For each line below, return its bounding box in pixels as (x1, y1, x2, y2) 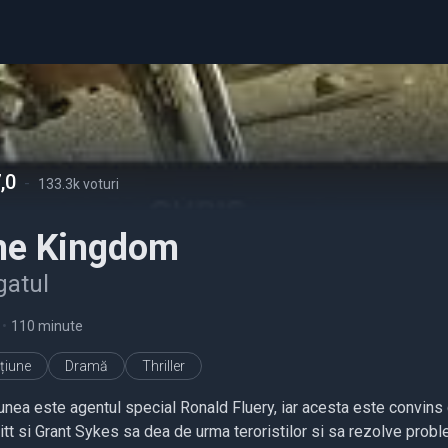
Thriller (142, 358, 185, 374)
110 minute (11, 318, 83, 334)
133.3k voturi (38, 176, 119, 192)
